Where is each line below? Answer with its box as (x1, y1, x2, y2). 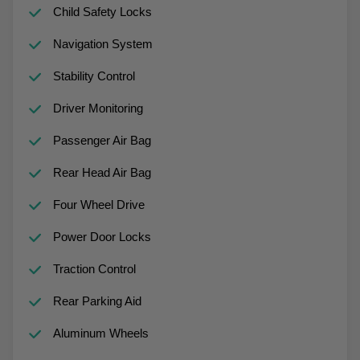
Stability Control (52, 68, 135, 83)
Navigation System (52, 36, 153, 51)
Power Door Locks (52, 229, 151, 243)
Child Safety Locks (52, 4, 152, 18)
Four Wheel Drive (52, 197, 145, 211)
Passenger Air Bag (52, 133, 151, 147)
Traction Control (52, 261, 136, 276)
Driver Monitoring (52, 100, 143, 115)
